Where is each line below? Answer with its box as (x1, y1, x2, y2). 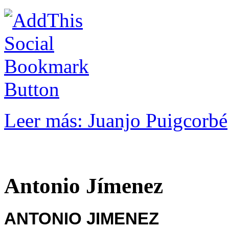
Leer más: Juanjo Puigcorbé (4, 109, 227, 132)
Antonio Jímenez (4, 173, 163, 198)
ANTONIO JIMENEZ (4, 209, 159, 228)
